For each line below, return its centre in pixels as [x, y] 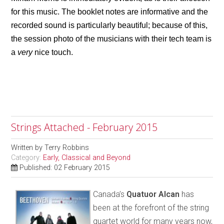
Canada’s [110, 194]
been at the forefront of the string [151, 207]
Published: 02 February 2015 [65, 167]
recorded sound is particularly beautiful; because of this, [109, 25]
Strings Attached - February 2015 [84, 127]
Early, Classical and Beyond [87, 157]
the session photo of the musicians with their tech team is [111, 38]
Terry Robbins [67, 147]
